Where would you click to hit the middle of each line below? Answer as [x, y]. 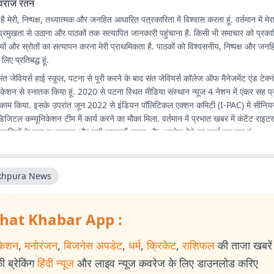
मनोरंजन [41, 245]
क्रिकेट [161, 245]
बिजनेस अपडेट [93, 245]
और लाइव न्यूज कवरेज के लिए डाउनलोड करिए [168, 263]
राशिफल [198, 245]
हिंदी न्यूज [56, 263]
